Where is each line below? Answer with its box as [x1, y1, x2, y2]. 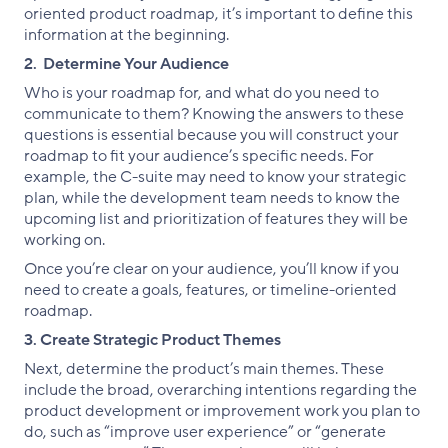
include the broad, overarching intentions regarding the [24, 378, 417, 401]
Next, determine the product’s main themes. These [24, 357, 384, 380]
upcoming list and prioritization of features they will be [24, 207, 408, 230]
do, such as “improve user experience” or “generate [24, 420, 386, 443]
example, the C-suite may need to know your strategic [24, 165, 406, 188]
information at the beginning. [24, 23, 229, 46]
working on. [24, 228, 105, 251]
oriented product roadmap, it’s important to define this [24, 2, 413, 25]
